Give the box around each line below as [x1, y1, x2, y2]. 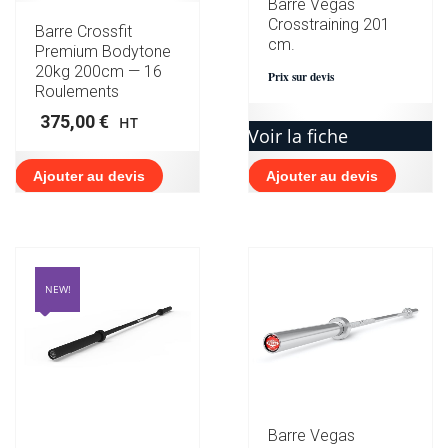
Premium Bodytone [35, 41, 171, 61]
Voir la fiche [247, 124, 348, 149]
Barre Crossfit [35, 21, 132, 41]
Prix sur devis [267, 68, 334, 86]
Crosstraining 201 [267, 15, 390, 35]
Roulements [35, 81, 119, 101]
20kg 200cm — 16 [35, 61, 162, 81]
